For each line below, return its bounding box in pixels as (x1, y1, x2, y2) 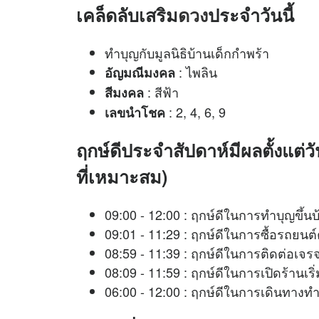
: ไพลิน (175, 63, 217, 82)
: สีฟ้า (147, 83, 179, 102)
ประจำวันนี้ (208, 2, 294, 28)
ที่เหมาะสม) (76, 164, 167, 190)
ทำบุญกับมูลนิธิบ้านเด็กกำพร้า (105, 43, 269, 63)
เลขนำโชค (105, 103, 165, 122)
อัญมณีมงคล (105, 63, 175, 83)
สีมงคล (105, 83, 147, 103)
